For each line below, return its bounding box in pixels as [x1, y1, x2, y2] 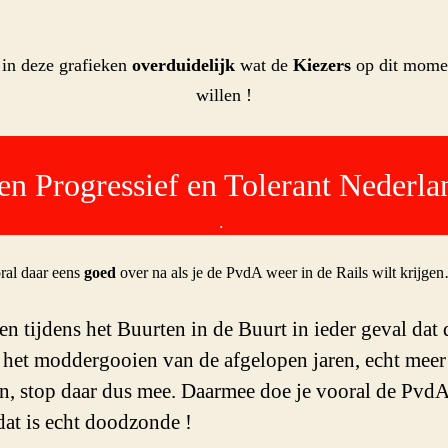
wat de [235, 54, 293, 75]
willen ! [196, 84, 252, 105]
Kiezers [293, 54, 351, 75]
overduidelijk [132, 54, 235, 75]
